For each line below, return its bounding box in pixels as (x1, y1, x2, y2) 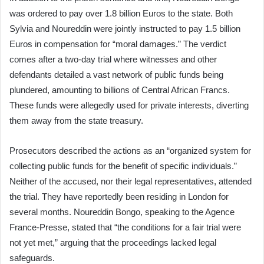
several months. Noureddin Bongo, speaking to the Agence (9, 206, 235, 217)
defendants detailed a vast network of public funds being (9, 69, 223, 80)
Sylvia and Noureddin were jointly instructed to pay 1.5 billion (9, 23, 240, 34)
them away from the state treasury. (9, 115, 143, 126)
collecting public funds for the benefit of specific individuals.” (9, 160, 237, 171)
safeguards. (9, 252, 55, 263)
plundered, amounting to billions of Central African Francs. (9, 84, 230, 95)
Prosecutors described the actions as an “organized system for (9, 145, 251, 156)
